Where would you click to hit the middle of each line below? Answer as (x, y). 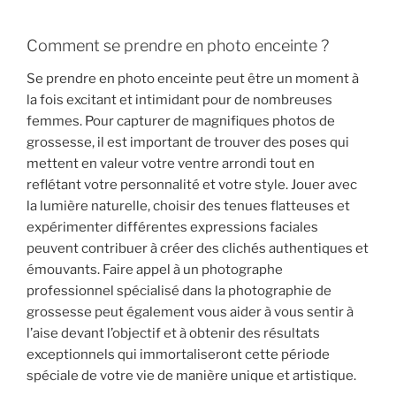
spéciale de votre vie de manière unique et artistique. (191, 376)
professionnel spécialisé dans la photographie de (179, 291)
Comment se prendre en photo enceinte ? (178, 45)
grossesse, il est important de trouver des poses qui (188, 143)
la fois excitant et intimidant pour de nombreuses (179, 100)
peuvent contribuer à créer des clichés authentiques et (198, 249)
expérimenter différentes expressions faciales (172, 228)
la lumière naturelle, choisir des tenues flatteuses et (188, 206)
